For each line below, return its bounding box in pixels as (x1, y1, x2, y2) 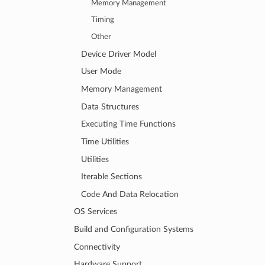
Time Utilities (80, 137, 129, 146)
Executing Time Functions (80, 119, 176, 129)
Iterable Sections (80, 172, 142, 182)
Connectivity (74, 242, 121, 251)
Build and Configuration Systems (74, 225, 194, 234)
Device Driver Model (80, 49, 156, 59)
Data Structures (80, 102, 139, 111)
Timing (91, 16, 115, 24)
